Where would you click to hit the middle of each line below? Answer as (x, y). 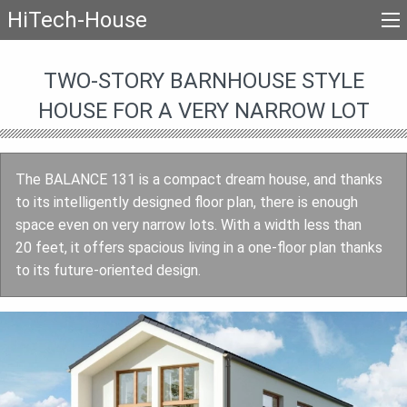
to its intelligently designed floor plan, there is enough (187, 202)
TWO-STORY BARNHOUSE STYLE (203, 80)
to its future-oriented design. (108, 270)
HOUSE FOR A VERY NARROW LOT (203, 110)
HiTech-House (77, 20)
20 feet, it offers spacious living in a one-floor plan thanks (199, 247)
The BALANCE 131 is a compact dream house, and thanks (199, 179)
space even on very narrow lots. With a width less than (189, 224)
